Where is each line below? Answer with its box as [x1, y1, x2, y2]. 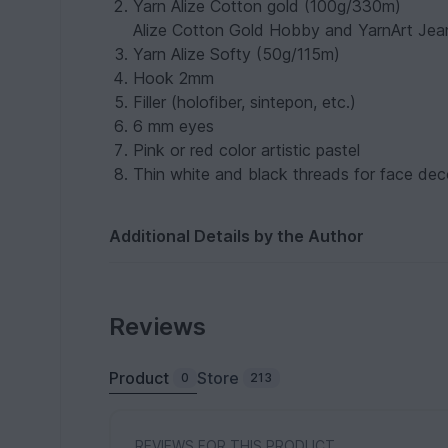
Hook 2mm [133, 68, 215, 89]
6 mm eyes [133, 116, 215, 137]
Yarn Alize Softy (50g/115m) [133, 44, 341, 65]
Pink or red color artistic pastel [133, 140, 361, 161]
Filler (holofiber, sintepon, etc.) [133, 92, 357, 113]
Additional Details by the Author [109, 226, 365, 247]
